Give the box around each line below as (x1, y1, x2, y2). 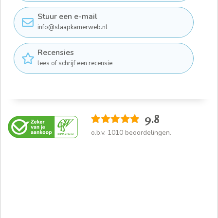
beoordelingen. (123, 128, 171, 138)
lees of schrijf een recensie (37, 58, 112, 68)
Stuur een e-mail (37, 11, 97, 22)
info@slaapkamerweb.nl (37, 22, 108, 32)
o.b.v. (91, 128, 108, 138)
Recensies (37, 47, 74, 58)
